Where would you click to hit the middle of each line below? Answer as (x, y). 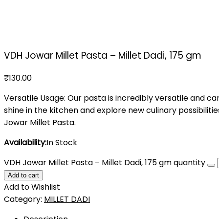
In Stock (62, 142)
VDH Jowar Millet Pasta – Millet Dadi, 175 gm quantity (105, 163)
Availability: (25, 142)
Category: (24, 199)
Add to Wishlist (32, 187)
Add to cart (23, 175)
